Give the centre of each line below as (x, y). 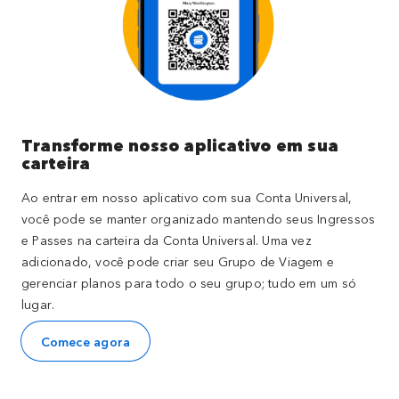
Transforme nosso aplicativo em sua (179, 145)
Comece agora (85, 341)
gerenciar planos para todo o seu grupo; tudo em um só (188, 282)
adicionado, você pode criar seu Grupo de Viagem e (178, 261)
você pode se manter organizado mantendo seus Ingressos (198, 218)
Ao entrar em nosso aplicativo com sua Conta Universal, (187, 197)
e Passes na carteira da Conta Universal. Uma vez (166, 240)
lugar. (38, 304)
